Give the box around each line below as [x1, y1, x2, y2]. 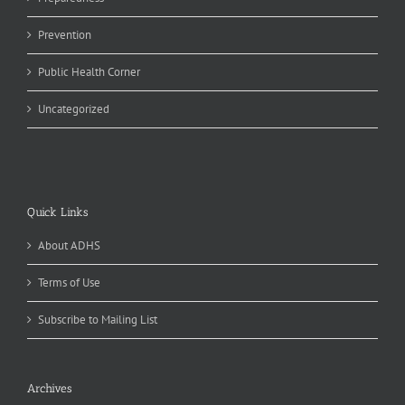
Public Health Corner [37, 64, 140, 80]
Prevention [37, 27, 91, 43]
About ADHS [37, 237, 100, 253]
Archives [26, 381, 71, 395]
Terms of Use [37, 274, 100, 290]
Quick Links [26, 204, 88, 219]
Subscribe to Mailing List [37, 311, 157, 327]
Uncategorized [37, 101, 109, 118]
